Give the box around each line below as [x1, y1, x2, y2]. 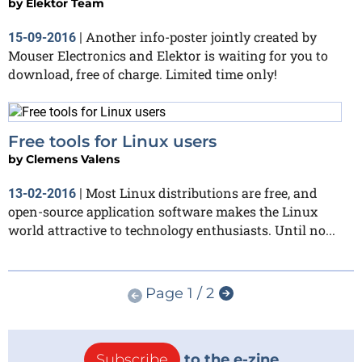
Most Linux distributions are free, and [86, 183, 318, 201]
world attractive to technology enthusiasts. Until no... [8, 221, 335, 238]
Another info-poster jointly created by [86, 27, 317, 45]
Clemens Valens [26, 151, 120, 166]
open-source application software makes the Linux [8, 202, 318, 220]
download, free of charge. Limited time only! [8, 65, 277, 82]
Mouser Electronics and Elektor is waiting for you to [8, 46, 328, 64]
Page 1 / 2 [145, 284, 214, 302]
